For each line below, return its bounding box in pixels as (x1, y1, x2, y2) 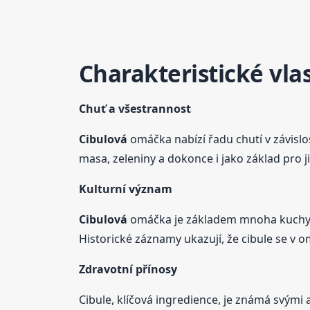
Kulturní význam (78, 181, 172, 197)
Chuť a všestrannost (78, 100, 191, 116)
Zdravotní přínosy (78, 261, 177, 277)
